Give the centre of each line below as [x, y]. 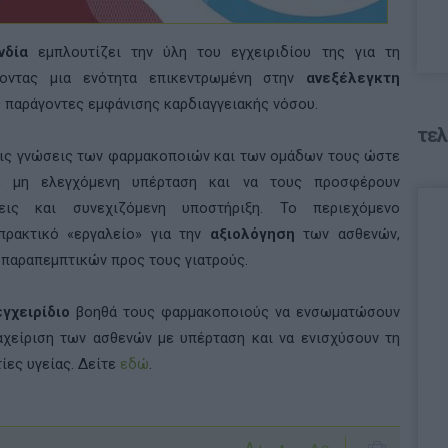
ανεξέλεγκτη [353, 78]
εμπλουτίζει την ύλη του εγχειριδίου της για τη [214, 52]
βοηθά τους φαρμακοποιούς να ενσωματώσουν [235, 312]
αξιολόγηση [252, 234]
